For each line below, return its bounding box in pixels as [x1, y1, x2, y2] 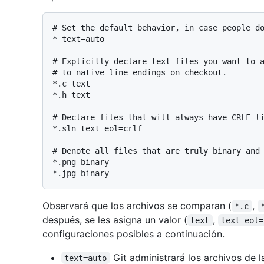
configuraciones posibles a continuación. [42, 227, 225, 240]
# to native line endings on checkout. [52, 67, 227, 77]
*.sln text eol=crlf [52, 123, 142, 133]
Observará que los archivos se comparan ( [42, 199, 232, 212]
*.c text [52, 78, 90, 88]
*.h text [52, 90, 90, 100]
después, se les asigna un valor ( [42, 213, 187, 226]
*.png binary [52, 157, 109, 167]
